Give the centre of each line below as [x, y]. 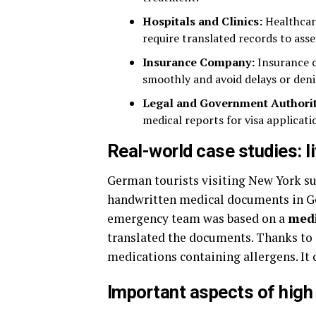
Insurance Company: [199, 62]
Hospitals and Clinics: [204, 21]
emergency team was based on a [197, 218]
